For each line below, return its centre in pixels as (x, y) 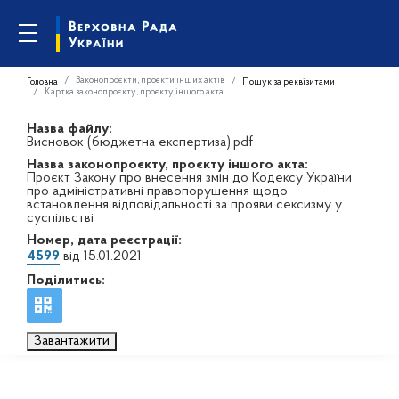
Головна (42, 82)
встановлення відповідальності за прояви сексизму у (184, 205)
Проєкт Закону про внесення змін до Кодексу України (189, 178)
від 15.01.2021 (101, 256)
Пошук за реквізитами (289, 82)
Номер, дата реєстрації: (104, 240)
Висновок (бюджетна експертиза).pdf (140, 142)
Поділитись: (66, 281)
